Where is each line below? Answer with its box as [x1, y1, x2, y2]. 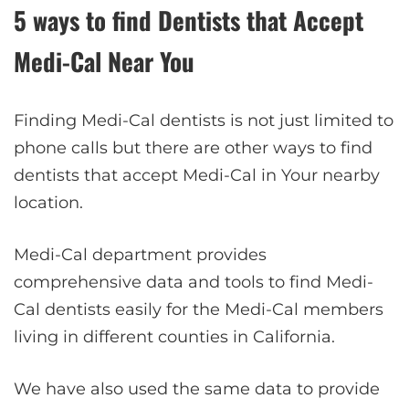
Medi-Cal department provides [14, 244, 267, 265]
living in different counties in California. [14, 326, 335, 347]
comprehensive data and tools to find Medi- [14, 271, 373, 292]
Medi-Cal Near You [14, 42, 194, 79]
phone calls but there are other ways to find [14, 137, 372, 158]
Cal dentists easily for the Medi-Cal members [14, 299, 383, 320]
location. [14, 192, 83, 213]
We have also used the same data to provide [14, 378, 380, 399]
